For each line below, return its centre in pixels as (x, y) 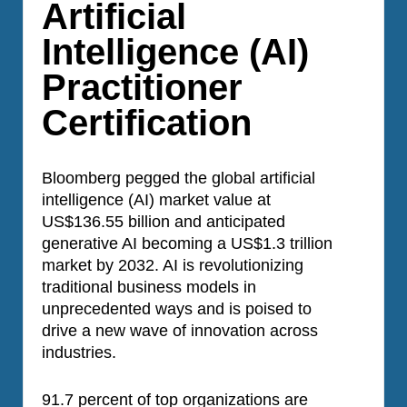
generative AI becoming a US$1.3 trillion (187, 244)
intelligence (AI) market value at (156, 200)
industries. (79, 353)
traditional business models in (149, 288)
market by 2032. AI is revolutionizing (173, 266)
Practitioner (142, 87)
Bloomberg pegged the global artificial (179, 179)
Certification (147, 122)
